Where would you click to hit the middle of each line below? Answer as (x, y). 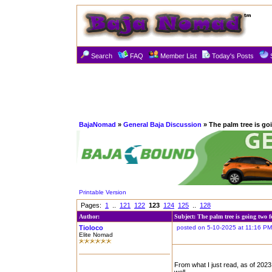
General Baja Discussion (162, 124)
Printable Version (103, 192)
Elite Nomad (96, 235)
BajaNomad (97, 124)
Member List (178, 56)
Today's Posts (233, 56)
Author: (89, 216)
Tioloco (91, 228)
